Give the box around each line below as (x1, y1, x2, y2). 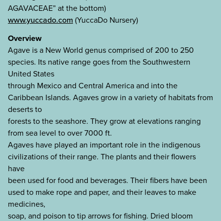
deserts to (8, 103, 42, 115)
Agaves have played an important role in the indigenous (8, 139, 200, 150)
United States (8, 68, 54, 79)
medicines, (8, 198, 45, 210)
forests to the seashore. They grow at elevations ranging (8, 115, 201, 127)
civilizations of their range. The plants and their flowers (8, 150, 196, 162)
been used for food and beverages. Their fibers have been (8, 174, 207, 186)
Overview (8, 32, 41, 44)
